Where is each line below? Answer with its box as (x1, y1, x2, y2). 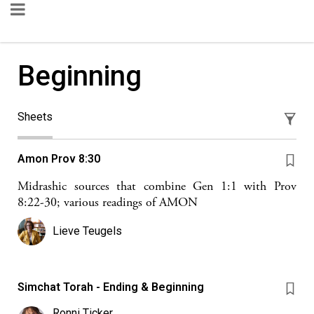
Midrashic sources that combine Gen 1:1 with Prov (18, 178, 296, 194)
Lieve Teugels (53, 224, 122, 238)
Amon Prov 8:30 (18, 152, 100, 165)
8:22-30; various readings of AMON (18, 194, 198, 210)
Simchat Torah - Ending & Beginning (18, 280, 204, 294)
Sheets (18, 110, 53, 123)
